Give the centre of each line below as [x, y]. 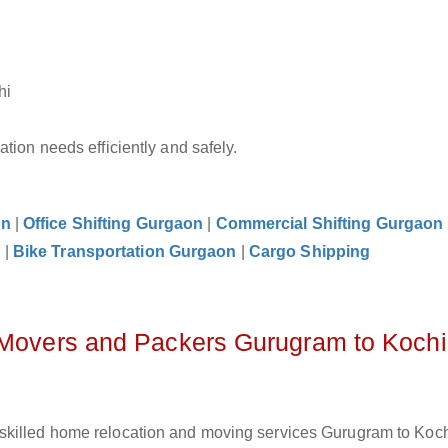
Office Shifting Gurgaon [113, 223]
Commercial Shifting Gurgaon [329, 223]
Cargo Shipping [309, 251]
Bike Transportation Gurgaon [124, 251]
